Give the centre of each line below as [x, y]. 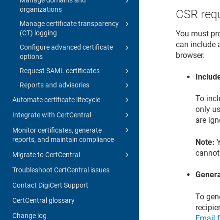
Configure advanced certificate [66, 47]
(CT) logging [38, 33]
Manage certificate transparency [69, 23]
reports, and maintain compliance [63, 139]
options [31, 56]
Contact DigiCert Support [50, 185]
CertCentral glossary [43, 200]
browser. [191, 55]
